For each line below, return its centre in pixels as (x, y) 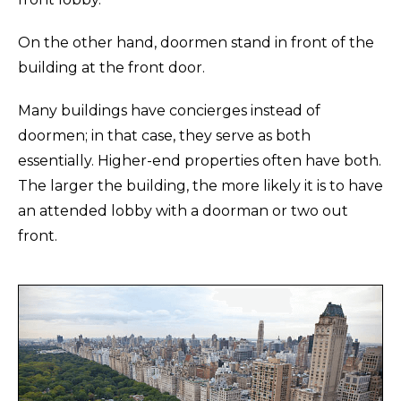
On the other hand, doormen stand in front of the (196, 42)
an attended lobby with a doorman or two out (183, 210)
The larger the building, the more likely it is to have (200, 185)
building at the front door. (111, 67)
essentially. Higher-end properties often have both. (200, 160)
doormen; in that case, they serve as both (164, 135)
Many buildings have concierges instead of (169, 110)
